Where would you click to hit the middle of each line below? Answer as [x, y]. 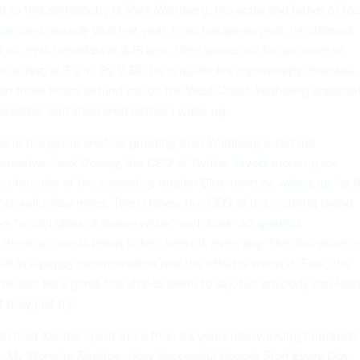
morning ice [303, 162]
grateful [279, 222]
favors [252, 162]
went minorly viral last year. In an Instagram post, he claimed [182, 29]
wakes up [305, 182]
